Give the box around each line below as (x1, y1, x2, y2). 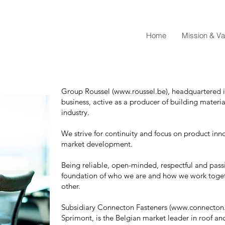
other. (61, 181, 82, 191)
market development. (61, 139, 135, 149)
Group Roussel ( (61, 86, 114, 96)
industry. (61, 107, 91, 117)
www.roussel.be (114, 86, 166, 96)
